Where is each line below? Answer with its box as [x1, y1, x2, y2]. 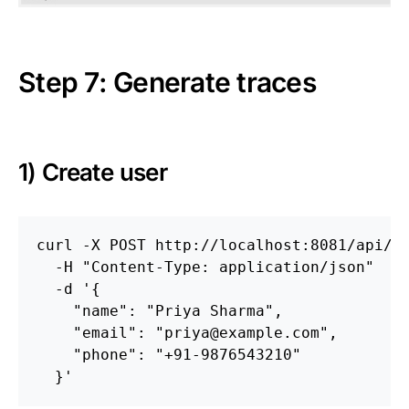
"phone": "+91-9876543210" [37, 345, 301, 363]
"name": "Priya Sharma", [37, 301, 283, 320]
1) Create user [18, 157, 167, 186]
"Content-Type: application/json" [82, 257, 374, 276]
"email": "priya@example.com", [37, 323, 338, 341]
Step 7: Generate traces [18, 65, 316, 99]
